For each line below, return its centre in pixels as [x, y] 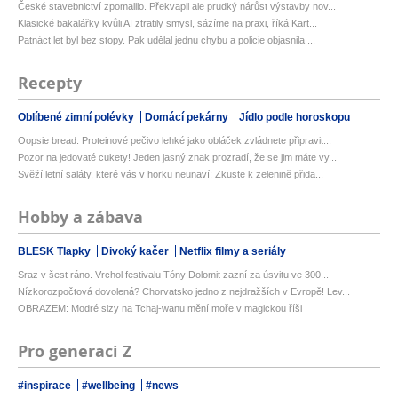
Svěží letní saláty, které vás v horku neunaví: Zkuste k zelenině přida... [171, 174]
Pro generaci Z [75, 351]
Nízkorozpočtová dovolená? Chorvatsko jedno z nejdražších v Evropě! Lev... [184, 291]
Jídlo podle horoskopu [295, 117]
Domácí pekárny [188, 117]
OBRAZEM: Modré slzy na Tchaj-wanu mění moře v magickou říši [160, 308]
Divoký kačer [136, 251]
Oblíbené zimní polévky [77, 117]
